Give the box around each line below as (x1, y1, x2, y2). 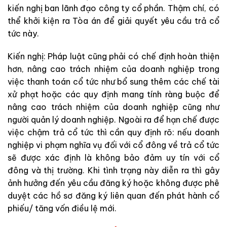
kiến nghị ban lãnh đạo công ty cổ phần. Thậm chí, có (8, 3, 219, 13)
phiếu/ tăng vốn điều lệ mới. (8, 203, 117, 214)
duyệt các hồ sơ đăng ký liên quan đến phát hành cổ (8, 191, 219, 201)
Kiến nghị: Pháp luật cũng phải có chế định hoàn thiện (8, 51, 219, 62)
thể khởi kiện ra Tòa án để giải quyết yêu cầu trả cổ (8, 15, 219, 26)
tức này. (8, 28, 39, 39)
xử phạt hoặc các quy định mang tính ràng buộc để (8, 89, 219, 100)
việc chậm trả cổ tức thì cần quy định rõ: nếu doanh (8, 127, 219, 138)
